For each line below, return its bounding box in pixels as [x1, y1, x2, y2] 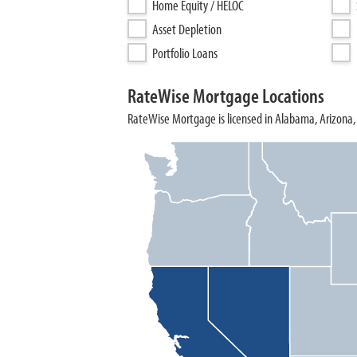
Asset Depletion [152, 20, 222, 38]
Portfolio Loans [152, 44, 218, 62]
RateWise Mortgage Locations [127, 83, 324, 108]
